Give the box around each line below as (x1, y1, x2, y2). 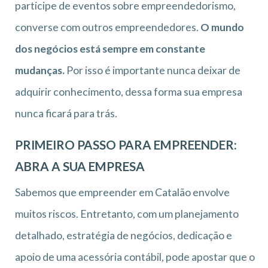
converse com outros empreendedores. (15, 20, 200, 33)
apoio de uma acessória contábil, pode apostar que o (15, 250, 255, 263)
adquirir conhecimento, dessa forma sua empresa (15, 85, 242, 98)
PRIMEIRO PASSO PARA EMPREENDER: (15, 137, 237, 152)
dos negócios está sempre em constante (15, 42, 205, 55)
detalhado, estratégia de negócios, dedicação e (15, 229, 232, 242)
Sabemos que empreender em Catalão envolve (15, 185, 230, 199)
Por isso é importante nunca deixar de (65, 63, 240, 77)
